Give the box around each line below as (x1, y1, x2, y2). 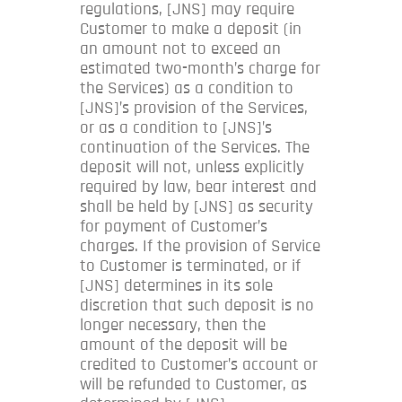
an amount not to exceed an (80, 39, 281, 57)
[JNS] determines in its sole (80, 276, 273, 294)
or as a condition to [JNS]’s (80, 118, 272, 136)
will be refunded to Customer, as (80, 375, 307, 393)
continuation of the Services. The (80, 138, 310, 156)
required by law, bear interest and (80, 178, 317, 196)
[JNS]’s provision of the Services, (80, 99, 308, 117)
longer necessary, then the (80, 316, 266, 334)
